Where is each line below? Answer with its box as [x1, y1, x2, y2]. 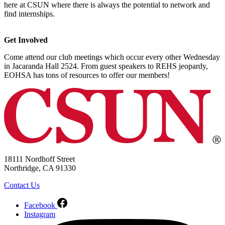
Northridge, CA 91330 [4, 163, 76, 172]
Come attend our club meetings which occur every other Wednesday [4, 52, 220, 61]
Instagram [24, 209, 55, 218]
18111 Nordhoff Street [4, 154, 75, 163]
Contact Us [4, 180, 40, 189]
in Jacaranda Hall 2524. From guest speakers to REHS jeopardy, [4, 61, 208, 70]
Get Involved [4, 35, 48, 44]
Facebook [24, 200, 55, 209]
